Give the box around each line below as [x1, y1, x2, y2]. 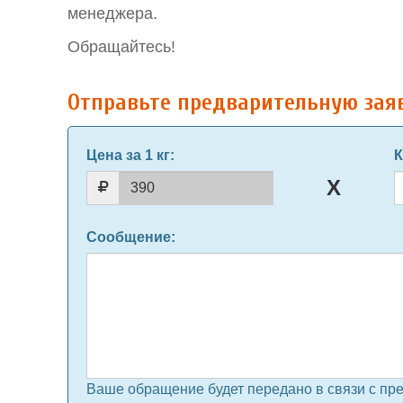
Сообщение [86, 229, 171, 245]
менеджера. [67, 4, 157, 22]
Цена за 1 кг [86, 148, 170, 163]
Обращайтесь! [67, 38, 175, 56]
